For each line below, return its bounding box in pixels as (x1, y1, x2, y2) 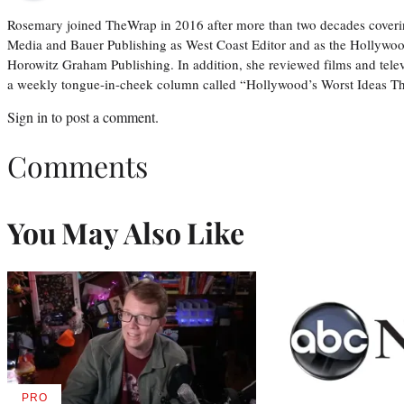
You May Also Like (7, 213, 244, 252)
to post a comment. (48, 106, 159, 126)
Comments (7, 146, 148, 186)
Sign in (7, 106, 48, 126)
